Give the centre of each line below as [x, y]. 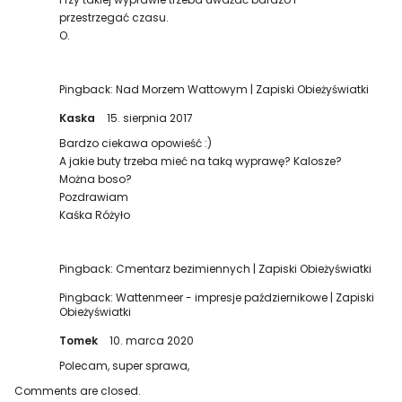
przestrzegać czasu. [114, 17]
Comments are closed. [78, 391]
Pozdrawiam [94, 197]
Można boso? [96, 179]
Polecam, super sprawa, [125, 366]
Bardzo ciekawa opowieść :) [136, 143]
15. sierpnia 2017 [150, 118]
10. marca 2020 [152, 341]
